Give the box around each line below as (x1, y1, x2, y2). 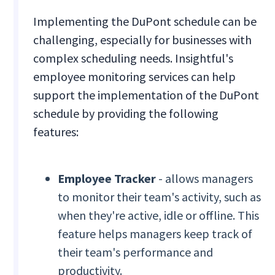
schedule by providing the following (33, 106, 219, 122)
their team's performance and (58, 244, 214, 260)
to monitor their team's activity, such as (58, 189, 261, 205)
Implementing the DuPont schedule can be (33, 14, 257, 29)
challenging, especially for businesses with (33, 32, 252, 48)
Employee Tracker (58, 171, 157, 187)
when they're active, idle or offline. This (58, 207, 260, 223)
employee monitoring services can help (33, 69, 236, 85)
